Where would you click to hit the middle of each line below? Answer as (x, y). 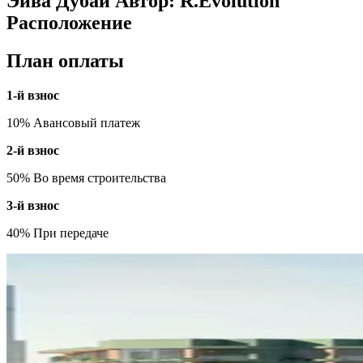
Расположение (69, 23)
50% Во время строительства (86, 177)
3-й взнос (33, 205)
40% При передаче (58, 233)
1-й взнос (33, 95)
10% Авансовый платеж (73, 122)
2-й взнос (33, 150)
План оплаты (65, 60)
